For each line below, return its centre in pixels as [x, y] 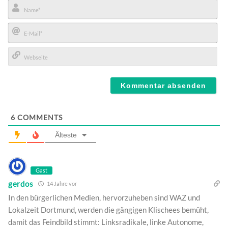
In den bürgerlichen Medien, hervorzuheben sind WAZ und [104, 198]
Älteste [66, 135]
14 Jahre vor [62, 184]
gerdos [21, 183]
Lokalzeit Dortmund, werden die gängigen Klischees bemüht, [108, 210]
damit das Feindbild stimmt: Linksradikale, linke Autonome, [106, 222]
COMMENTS [39, 118]
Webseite [27, 72]
